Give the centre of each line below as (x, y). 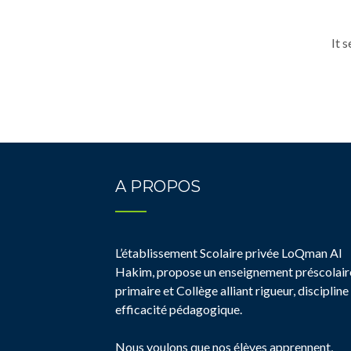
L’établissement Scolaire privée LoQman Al (228, 253)
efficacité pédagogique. (179, 309)
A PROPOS (158, 186)
